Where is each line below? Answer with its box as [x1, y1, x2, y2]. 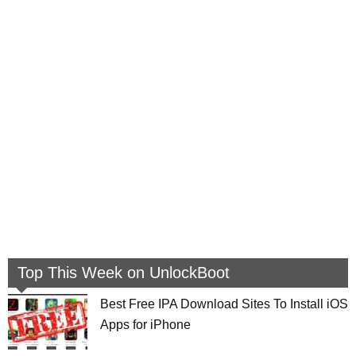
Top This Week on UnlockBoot [17, 264, 230, 282]
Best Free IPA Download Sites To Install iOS [100, 297, 348, 311]
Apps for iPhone [100, 318, 191, 332]
